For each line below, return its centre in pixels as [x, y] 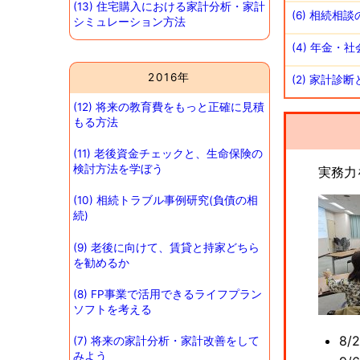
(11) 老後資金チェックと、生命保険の [168, 154]
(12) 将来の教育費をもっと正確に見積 [168, 107]
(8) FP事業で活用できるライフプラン [167, 294]
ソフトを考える [112, 309]
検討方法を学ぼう [118, 169]
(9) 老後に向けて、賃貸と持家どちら [166, 247]
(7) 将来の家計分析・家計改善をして [166, 340]
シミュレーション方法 [129, 22]
